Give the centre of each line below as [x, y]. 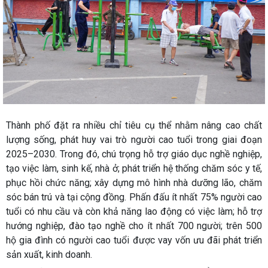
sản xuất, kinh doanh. [49, 255]
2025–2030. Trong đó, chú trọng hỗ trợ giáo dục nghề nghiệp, [134, 154]
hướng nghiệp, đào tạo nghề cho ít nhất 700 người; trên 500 [134, 226]
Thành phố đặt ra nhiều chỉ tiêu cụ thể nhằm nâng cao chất [134, 126]
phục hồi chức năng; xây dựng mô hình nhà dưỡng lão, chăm [134, 183]
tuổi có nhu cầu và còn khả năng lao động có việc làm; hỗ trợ [134, 212]
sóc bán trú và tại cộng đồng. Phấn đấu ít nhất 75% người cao [134, 197]
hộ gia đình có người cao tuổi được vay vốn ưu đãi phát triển [134, 240]
